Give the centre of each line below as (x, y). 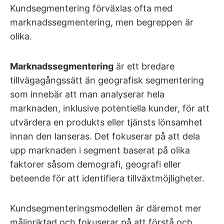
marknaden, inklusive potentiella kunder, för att (110, 108)
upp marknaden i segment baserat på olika (100, 150)
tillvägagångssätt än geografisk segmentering (107, 80)
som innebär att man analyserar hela (87, 94)
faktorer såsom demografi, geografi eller (95, 164)
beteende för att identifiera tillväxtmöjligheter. (107, 178)
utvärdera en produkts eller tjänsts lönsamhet (106, 122)
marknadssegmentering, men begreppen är (102, 22)
